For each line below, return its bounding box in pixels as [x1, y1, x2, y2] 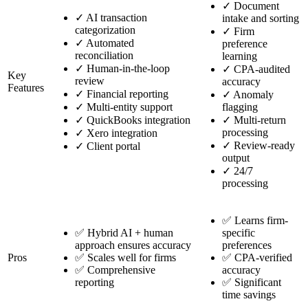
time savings [222, 289, 276, 301]
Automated [84, 37, 134, 49]
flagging [222, 101, 258, 113]
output [222, 152, 250, 164]
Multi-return [231, 114, 286, 126]
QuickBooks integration [84, 114, 190, 126]
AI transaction [84, 12, 147, 24]
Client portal [84, 140, 140, 153]
